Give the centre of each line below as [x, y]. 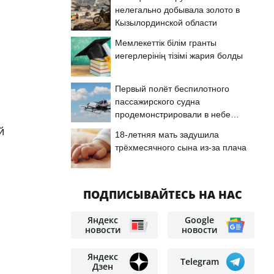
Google [199, 220]
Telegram [199, 261]
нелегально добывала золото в [177, 10]
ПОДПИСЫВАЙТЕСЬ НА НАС [163, 194]
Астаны [130, 127]
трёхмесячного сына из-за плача [181, 147]
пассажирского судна [157, 102]
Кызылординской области [166, 23]
